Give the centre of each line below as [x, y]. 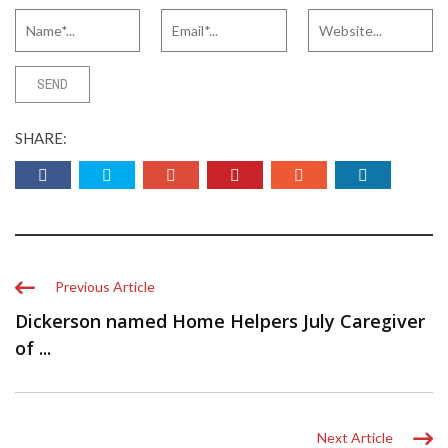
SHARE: [41, 138]
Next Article [355, 437]
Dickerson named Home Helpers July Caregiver [220, 321]
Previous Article [105, 286]
